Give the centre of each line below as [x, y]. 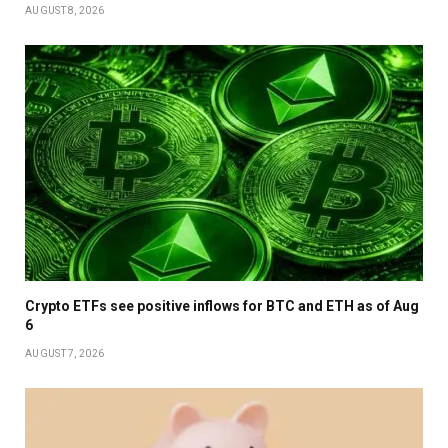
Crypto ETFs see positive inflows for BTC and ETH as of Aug [222, 306]
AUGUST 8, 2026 [65, 10]
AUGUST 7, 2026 [65, 354]
